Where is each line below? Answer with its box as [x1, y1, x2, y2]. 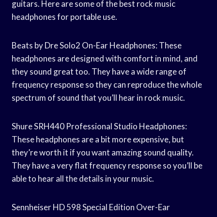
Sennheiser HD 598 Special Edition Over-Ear [12, 201, 170, 212]
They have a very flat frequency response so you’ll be [12, 160, 202, 170]
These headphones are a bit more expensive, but [12, 134, 184, 144]
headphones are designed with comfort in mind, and [12, 53, 198, 63]
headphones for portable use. [12, 11, 117, 22]
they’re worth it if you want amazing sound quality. [12, 147, 194, 157]
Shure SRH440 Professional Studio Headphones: [12, 121, 187, 131]
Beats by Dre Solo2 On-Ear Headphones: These [12, 40, 182, 50]
